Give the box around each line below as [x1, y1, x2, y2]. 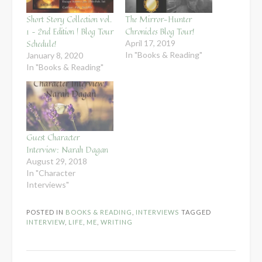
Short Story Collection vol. [26, 12, 112, 25]
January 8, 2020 [26, 50, 83, 60]
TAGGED [181, 208, 211, 216]
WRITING [101, 218, 133, 226]
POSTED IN [26, 208, 65, 216]
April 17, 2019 [125, 37, 175, 48]
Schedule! [26, 37, 57, 50]
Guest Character [26, 130, 80, 143]
